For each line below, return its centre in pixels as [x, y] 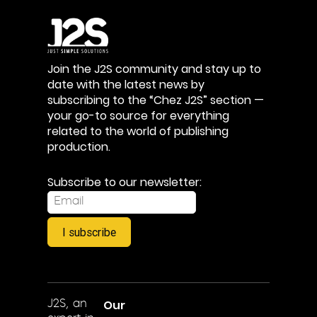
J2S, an [68, 304]
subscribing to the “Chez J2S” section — [156, 100]
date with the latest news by [126, 84]
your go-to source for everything [139, 115]
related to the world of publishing [138, 131]
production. [79, 146]
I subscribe [90, 232]
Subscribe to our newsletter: [125, 182]
